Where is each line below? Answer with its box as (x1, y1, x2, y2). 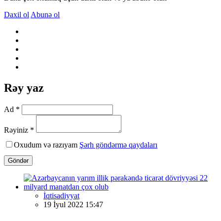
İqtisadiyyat (43, 191, 79, 200)
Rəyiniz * (4, 125, 34, 134)
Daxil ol (4, 10, 29, 19)
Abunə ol (31, 10, 60, 19)
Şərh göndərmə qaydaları (79, 140, 157, 149)
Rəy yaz (4, 81, 44, 94)
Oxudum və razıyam (14, 140, 79, 149)
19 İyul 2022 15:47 (43, 200, 103, 209)
